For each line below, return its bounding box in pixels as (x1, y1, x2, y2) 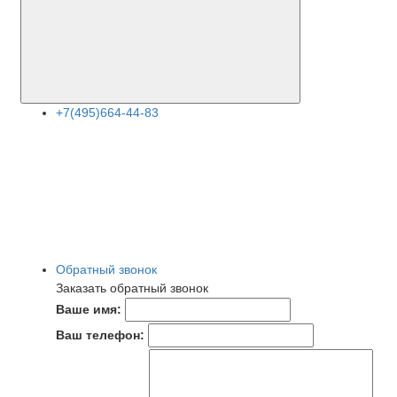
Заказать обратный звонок (56, 280, 208, 295)
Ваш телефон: (56, 327, 144, 342)
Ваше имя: (56, 301, 121, 316)
